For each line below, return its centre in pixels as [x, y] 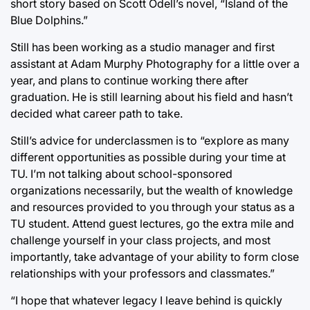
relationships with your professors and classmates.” [143, 273]
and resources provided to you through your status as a [153, 207]
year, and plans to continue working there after [129, 80]
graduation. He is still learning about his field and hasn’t [152, 97]
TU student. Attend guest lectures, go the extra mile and [152, 223]
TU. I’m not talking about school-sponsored [121, 173]
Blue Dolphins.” [49, 20]
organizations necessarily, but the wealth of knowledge [152, 190]
